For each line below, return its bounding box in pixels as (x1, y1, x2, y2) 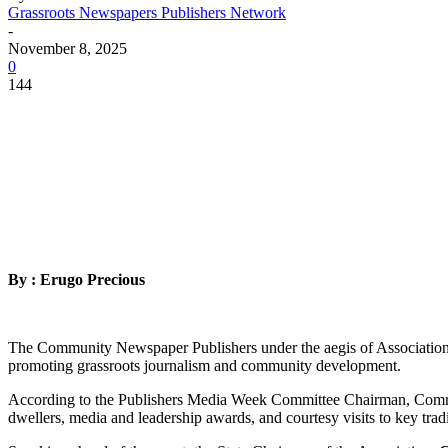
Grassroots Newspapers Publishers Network (8, 3, 286, 21)
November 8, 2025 (8, 39, 127, 57)
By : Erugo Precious (8, 270, 145, 288)
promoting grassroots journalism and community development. (8, 356, 401, 374)
